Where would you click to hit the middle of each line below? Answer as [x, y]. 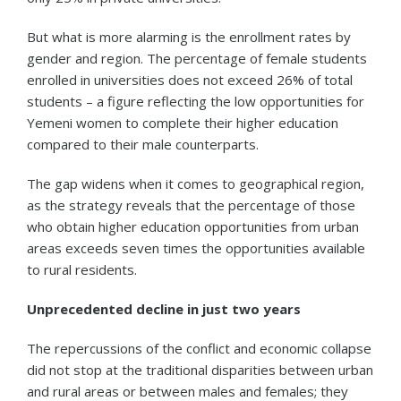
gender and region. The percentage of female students [197, 58]
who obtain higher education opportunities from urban [193, 226]
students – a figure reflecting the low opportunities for [196, 101]
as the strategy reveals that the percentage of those [191, 205]
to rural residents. [82, 269]
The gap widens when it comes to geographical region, [196, 183]
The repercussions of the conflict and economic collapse [199, 348]
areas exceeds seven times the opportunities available [196, 247]
